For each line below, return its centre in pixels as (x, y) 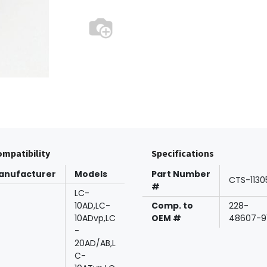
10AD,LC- (92, 206)
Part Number (181, 174)
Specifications (183, 153)
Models (91, 174)
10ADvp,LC (95, 218)
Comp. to (172, 206)
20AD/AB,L (95, 243)
